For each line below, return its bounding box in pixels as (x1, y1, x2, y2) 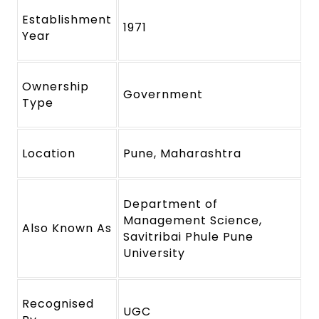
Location (22, 145, 76, 162)
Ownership (22, 78, 90, 95)
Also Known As (22, 220, 112, 237)
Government (123, 86, 203, 103)
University (123, 245, 185, 262)
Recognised (22, 296, 94, 313)
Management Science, (123, 212, 262, 229)
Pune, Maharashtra (123, 145, 241, 162)
